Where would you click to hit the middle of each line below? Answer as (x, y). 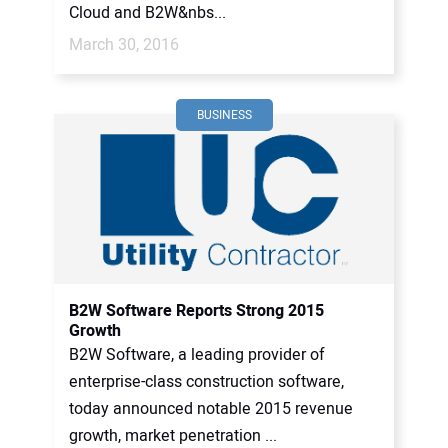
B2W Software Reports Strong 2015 (196, 311)
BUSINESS (224, 115)
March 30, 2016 (124, 45)
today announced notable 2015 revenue (211, 409)
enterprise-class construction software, (206, 382)
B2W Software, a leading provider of (197, 355)
